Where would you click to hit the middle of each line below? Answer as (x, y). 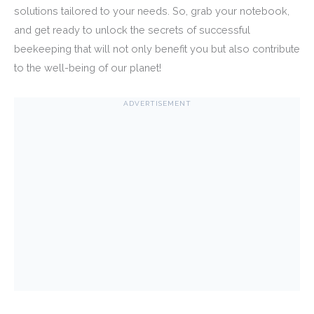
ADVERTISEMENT (157, 104)
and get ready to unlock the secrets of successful (132, 30)
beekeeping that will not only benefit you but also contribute (157, 49)
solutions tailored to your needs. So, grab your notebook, (152, 11)
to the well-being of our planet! (88, 68)
